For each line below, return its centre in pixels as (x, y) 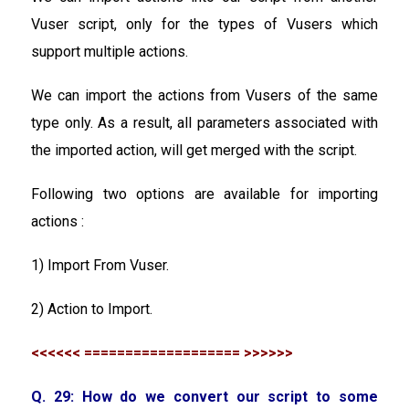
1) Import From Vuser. (100, 265)
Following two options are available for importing (204, 194)
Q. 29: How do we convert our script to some (204, 396)
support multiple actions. (110, 51)
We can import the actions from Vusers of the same (204, 95)
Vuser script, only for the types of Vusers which (204, 24)
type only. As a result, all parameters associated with (204, 122)
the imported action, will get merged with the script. (194, 150)
